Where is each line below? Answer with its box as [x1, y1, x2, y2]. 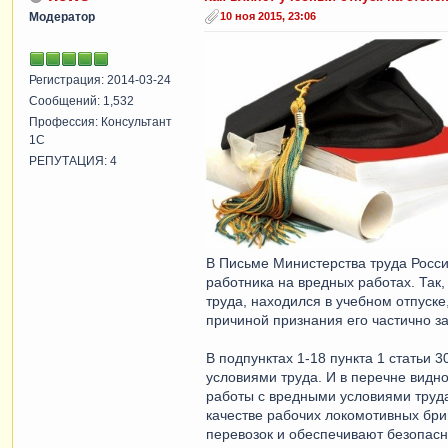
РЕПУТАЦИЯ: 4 [29, 153, 117, 168]
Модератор [29, 9, 95, 24]
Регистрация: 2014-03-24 [29, 72, 171, 87]
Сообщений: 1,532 [29, 93, 134, 108]
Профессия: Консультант [29, 114, 172, 129]
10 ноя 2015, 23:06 [220, 9, 316, 22]
